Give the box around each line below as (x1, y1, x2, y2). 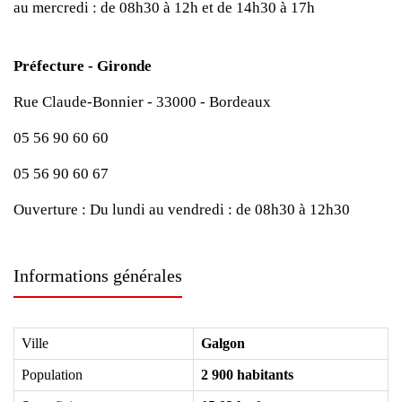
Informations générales (13, 266, 182, 285)
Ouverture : (13, 201, 90, 218)
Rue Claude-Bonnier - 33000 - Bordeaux (13, 93, 271, 110)
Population (22, 367, 83, 382)
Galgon (201, 336, 245, 351)
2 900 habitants (201, 367, 293, 382)
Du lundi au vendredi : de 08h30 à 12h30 (90, 201, 350, 218)
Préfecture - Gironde (13, 57, 152, 74)
